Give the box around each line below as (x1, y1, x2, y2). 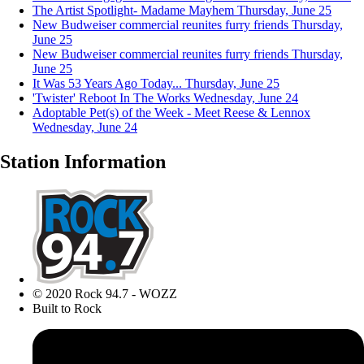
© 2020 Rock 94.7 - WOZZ (32, 286, 177, 301)
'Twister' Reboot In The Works (32, 90, 190, 105)
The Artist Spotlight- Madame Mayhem (32, 2, 234, 17)
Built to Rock (32, 301, 102, 315)
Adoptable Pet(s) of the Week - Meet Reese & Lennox (32, 105, 310, 119)
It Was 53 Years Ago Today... (32, 76, 182, 90)
